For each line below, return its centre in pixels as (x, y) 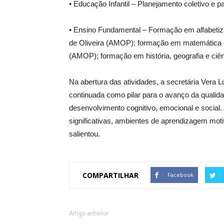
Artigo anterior (89, 213)
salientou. (84, 134)
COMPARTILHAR (110, 175)
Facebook (180, 175)
